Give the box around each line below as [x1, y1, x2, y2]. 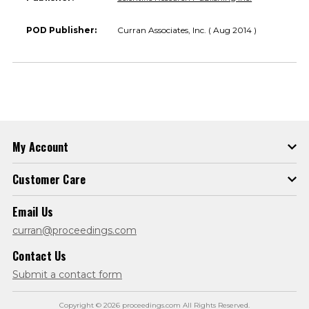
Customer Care [12, 171, 86, 188]
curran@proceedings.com [12, 224, 137, 237]
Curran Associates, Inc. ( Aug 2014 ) [117, 24, 257, 35]
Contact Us [12, 248, 67, 264]
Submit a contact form [12, 268, 122, 281]
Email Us [12, 203, 53, 220]
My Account [12, 139, 69, 155]
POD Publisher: [26, 24, 97, 35]
